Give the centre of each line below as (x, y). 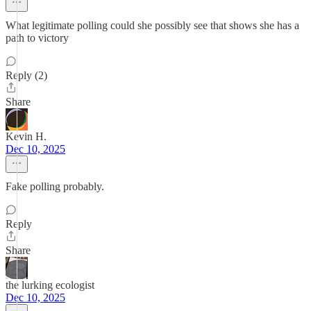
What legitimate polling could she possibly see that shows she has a (152, 25)
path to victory (37, 38)
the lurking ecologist (50, 285)
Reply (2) (26, 75)
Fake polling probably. (55, 186)
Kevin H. (26, 136)
